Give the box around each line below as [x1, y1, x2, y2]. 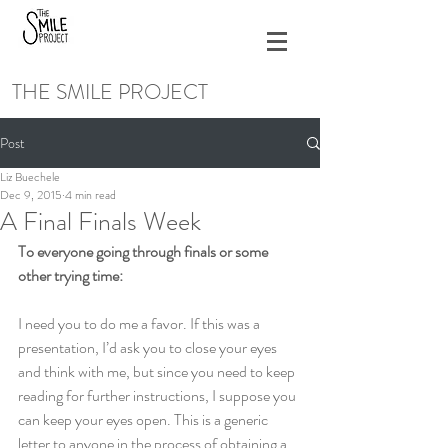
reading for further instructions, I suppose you [18, 384, 299, 407]
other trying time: [18, 264, 123, 287]
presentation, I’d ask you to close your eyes [18, 336, 280, 359]
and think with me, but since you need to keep [18, 360, 298, 383]
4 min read [65, 186, 116, 204]
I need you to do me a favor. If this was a [18, 312, 263, 335]
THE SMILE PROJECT [12, 77, 208, 107]
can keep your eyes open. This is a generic [18, 408, 271, 431]
